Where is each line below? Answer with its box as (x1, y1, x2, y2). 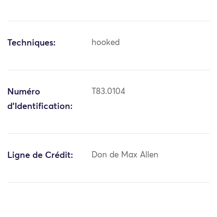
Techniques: (7, 39, 56, 48)
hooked (92, 39, 120, 47)
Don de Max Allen (92, 151, 159, 160)
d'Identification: (7, 102, 73, 111)
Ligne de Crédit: (7, 151, 73, 160)
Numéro (7, 88, 40, 97)
